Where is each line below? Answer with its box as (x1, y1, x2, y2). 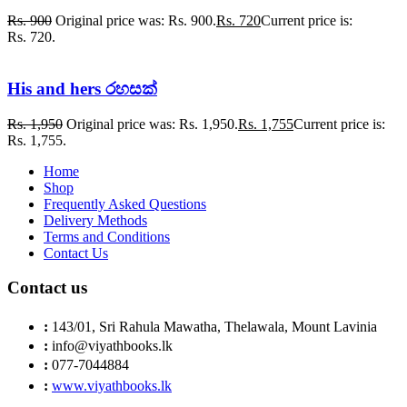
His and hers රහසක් (7, 79, 157, 98)
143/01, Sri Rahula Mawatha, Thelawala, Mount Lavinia (52, 319, 377, 335)
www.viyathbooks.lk (52, 378, 172, 394)
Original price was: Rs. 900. (55, 13, 216, 29)
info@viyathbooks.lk (52, 338, 173, 354)
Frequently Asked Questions (44, 195, 206, 212)
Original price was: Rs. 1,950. (66, 115, 238, 132)
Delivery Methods (44, 212, 147, 228)
